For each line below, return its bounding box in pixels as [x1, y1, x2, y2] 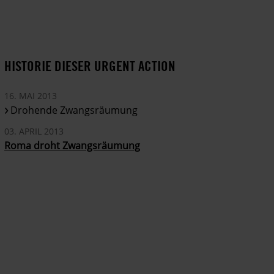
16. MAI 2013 [4, 90, 57, 102]
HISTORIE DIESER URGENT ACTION [4, 57, 176, 75]
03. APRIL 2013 [4, 125, 64, 138]
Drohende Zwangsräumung [10, 103, 138, 117]
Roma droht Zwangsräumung [4, 139, 141, 153]
